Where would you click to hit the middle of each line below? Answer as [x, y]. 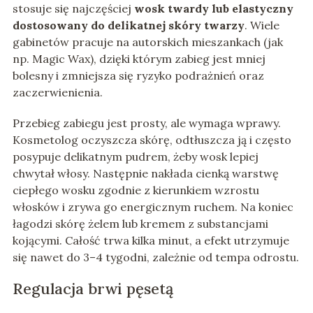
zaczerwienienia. [57, 93]
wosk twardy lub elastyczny [213, 9]
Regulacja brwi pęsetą [93, 289]
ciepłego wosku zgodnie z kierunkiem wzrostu [136, 190]
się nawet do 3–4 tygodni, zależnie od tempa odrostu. [155, 257]
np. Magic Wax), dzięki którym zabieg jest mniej [139, 59]
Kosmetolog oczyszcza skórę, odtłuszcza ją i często [152, 140]
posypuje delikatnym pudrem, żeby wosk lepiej [135, 157]
